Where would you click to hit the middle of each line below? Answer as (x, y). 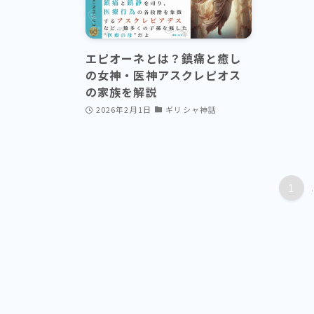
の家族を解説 (122, 92)
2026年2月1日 (123, 109)
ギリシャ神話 (191, 109)
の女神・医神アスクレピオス (164, 75)
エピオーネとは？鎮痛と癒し (164, 59)
